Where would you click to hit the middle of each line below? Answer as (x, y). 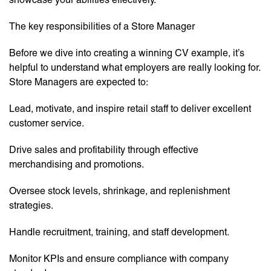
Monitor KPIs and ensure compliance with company (119, 259)
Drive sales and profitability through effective (104, 150)
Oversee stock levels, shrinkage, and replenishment (119, 191)
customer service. (47, 123)
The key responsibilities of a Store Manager (102, 27)
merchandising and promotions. (77, 165)
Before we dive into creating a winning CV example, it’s (127, 53)
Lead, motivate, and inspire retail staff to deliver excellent (130, 109)
